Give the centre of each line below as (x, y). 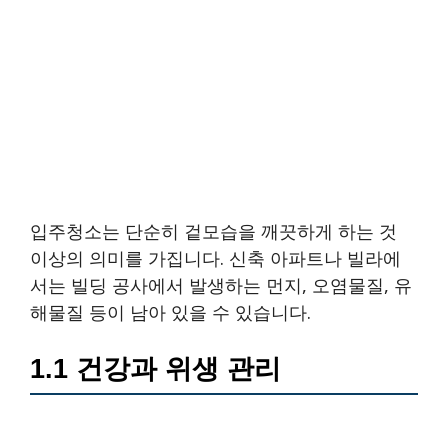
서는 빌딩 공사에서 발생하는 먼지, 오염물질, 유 (221, 285)
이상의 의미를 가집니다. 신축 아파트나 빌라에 (215, 258)
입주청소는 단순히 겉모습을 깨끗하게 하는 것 (213, 231)
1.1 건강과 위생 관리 (155, 369)
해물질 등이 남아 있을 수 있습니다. (170, 312)
